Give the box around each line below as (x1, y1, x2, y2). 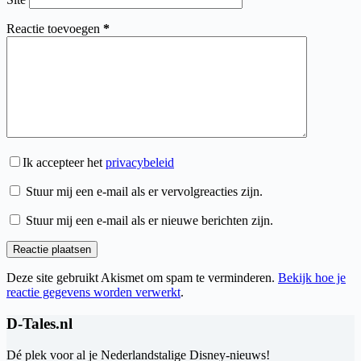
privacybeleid (106, 156, 174, 170)
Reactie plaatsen (13, 243, 91, 256)
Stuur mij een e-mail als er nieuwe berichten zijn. (26, 214, 273, 228)
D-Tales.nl (6, 315, 73, 333)
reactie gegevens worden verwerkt (6, 285, 180, 300)
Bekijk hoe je (278, 271, 346, 285)
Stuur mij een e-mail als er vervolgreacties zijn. (26, 185, 263, 199)
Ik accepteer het (23, 156, 106, 170)
